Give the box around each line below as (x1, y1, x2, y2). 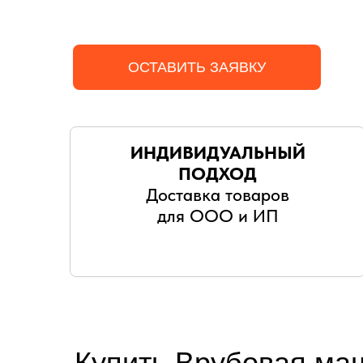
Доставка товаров (146, 184, 289, 205)
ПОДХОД (178, 163, 257, 184)
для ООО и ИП (156, 205, 279, 226)
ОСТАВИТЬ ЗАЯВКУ (128, 58, 266, 75)
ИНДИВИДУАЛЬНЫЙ (130, 142, 305, 163)
